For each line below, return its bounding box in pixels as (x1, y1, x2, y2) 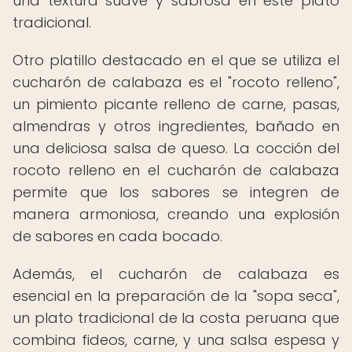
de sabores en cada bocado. (13, 226, 222, 246)
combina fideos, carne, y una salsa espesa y (13, 330, 339, 350)
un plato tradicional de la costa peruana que (13, 308, 339, 328)
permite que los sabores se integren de (13, 182, 339, 202)
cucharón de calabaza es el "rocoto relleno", (13, 72, 339, 92)
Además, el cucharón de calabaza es (13, 264, 339, 284)
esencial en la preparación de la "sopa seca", (13, 286, 339, 306)
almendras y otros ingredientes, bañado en (13, 116, 339, 136)
